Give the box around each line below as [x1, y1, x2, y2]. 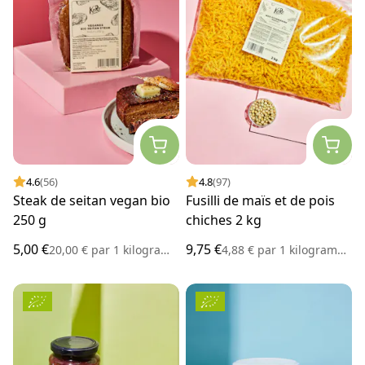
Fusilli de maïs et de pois [186, 191, 335, 210]
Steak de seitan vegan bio [13, 191, 170, 210]
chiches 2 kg [186, 211, 262, 230]
